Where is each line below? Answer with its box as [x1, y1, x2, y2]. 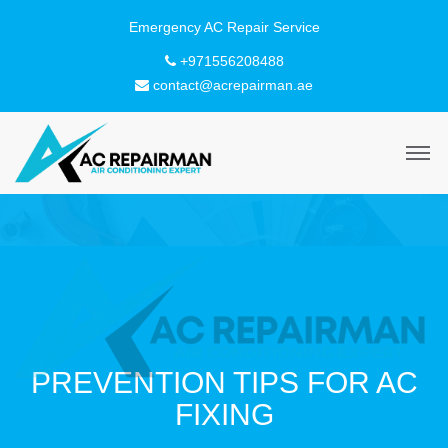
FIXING [174, 398, 274, 432]
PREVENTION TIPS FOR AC [30, 366, 418, 400]
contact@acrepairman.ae [153, 77, 313, 93]
